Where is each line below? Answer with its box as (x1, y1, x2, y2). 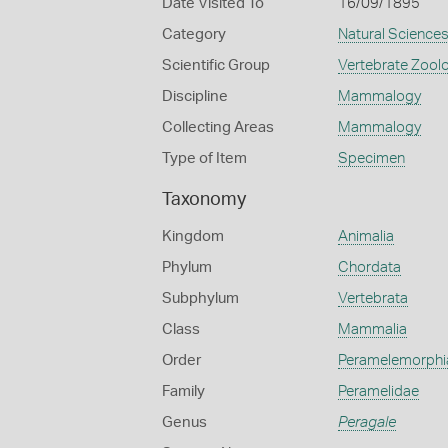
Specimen (337, 151, 405, 166)
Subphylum (162, 291, 239, 306)
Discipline (162, 89, 228, 104)
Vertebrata (337, 291, 408, 306)
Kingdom (162, 229, 224, 244)
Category (162, 27, 226, 42)
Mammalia (337, 322, 407, 337)
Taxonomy (162, 191, 246, 209)
